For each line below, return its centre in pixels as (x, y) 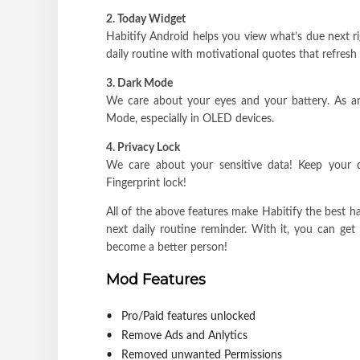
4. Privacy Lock (143, 147)
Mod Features (156, 279)
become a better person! (167, 247)
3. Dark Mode (139, 83)
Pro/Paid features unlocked (188, 316)
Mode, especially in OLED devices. (190, 119)
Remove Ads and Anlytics (184, 335)
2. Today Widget (146, 19)
